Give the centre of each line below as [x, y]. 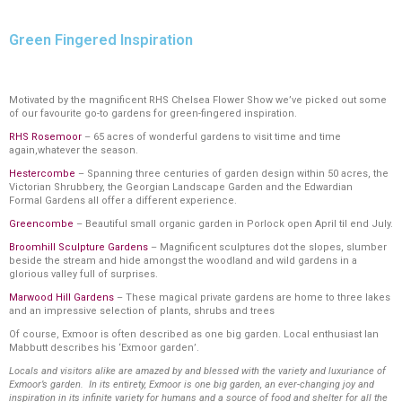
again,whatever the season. [74, 150]
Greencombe [41, 224]
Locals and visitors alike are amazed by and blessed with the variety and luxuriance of [197, 371]
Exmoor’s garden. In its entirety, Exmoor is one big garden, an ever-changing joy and [192, 385]
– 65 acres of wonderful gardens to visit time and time [211, 137]
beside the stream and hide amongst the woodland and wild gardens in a [183, 261]
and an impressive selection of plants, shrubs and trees [142, 311]
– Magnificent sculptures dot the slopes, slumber [267, 247]
